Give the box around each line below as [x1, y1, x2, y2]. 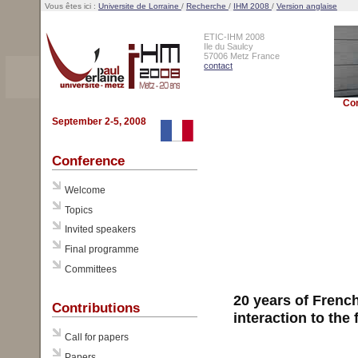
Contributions [52, 300, 141, 316]
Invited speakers [64, 224, 136, 236]
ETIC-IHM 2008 [204, 32, 265, 42]
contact [204, 61, 233, 71]
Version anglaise [276, 2, 337, 10]
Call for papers [64, 332, 129, 344]
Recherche [185, 2, 229, 10]
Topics [64, 204, 93, 216]
